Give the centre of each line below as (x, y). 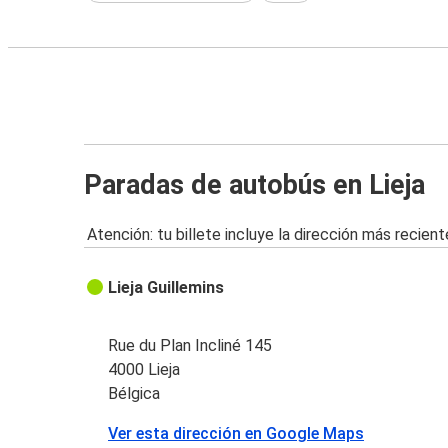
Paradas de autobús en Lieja (254, 184)
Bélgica (134, 394)
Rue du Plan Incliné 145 (190, 346)
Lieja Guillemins (166, 288)
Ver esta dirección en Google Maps (236, 434)
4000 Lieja (144, 370)
